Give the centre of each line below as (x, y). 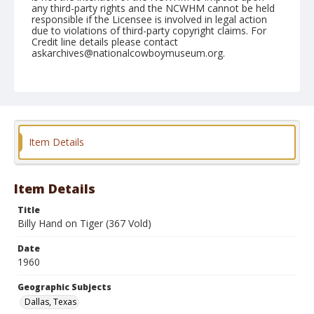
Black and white (69, 173)
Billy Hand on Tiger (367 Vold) (84, 223)
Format (48, 158)
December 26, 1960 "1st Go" (97, 91)
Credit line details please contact (105, 42)
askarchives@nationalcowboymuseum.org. (128, 53)
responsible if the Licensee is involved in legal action (149, 19)
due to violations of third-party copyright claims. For (149, 30)
